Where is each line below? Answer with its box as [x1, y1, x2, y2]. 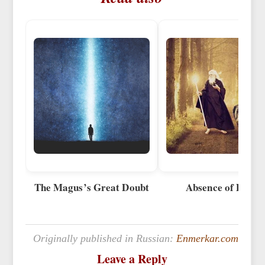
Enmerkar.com [176, 232, 239, 245]
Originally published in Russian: [33, 232, 177, 245]
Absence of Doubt [186, 180, 263, 195]
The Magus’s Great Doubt [34, 180, 149, 195]
